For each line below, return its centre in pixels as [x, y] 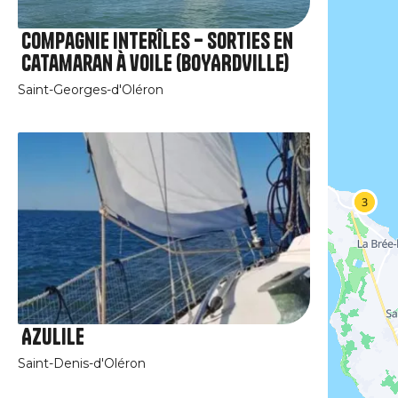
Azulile [53, 337]
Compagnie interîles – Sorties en [158, 40]
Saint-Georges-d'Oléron [91, 89]
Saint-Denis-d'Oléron [82, 364]
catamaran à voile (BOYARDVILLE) [155, 63]
